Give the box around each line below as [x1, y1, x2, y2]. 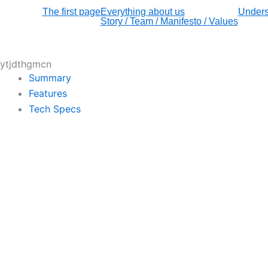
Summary [29, 72, 71, 84]
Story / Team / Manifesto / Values [100, 16, 238, 26]
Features [29, 87, 67, 99]
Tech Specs [29, 103, 81, 115]
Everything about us [100, 7, 185, 17]
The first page [42, 7, 100, 17]
